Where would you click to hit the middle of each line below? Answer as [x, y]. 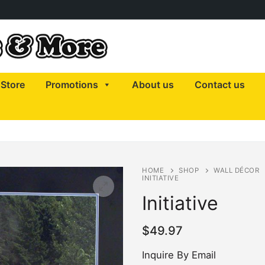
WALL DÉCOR [236, 170]
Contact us [220, 85]
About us [153, 85]
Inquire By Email [179, 255]
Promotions [72, 85]
